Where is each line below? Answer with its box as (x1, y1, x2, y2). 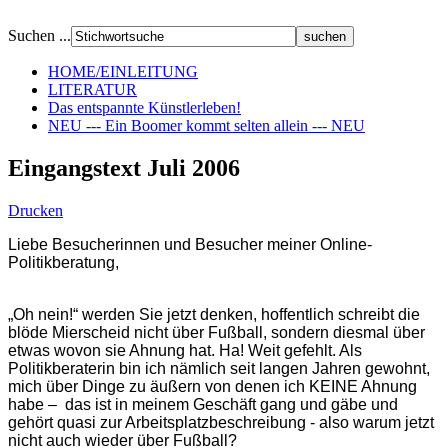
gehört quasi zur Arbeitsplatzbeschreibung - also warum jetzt (8, 413, 434, 431)
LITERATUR (48, 81, 137, 98)
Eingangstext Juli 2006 (8, 154, 240, 181)
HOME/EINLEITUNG (48, 63, 198, 80)
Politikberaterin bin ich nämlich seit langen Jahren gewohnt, (8, 359, 430, 377)
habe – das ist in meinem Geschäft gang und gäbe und (8, 395, 398, 413)
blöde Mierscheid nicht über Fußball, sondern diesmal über (8, 323, 425, 341)
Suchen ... (8, 27, 71, 44)
